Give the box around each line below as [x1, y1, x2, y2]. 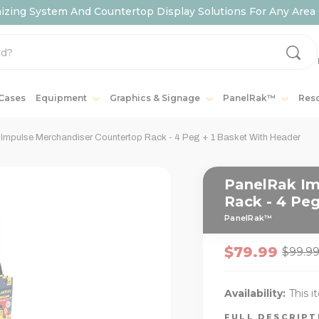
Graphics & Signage [109, 92, 202, 103]
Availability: [224, 286, 286, 300]
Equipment [35, 92, 89, 103]
